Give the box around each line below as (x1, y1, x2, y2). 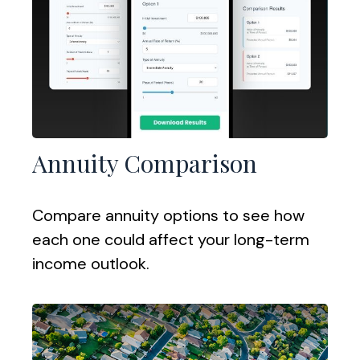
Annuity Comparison (32, 146, 257, 179)
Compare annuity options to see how (32, 204, 305, 226)
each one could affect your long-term (32, 228, 309, 250)
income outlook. (32, 252, 149, 274)
